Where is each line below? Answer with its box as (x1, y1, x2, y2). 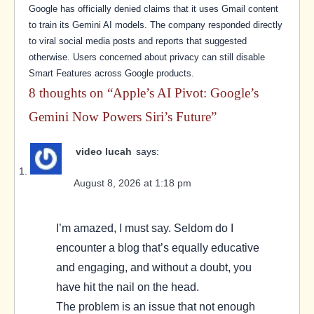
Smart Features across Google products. (29, 68, 194, 79)
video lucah (76, 146, 132, 158)
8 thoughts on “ (29, 86, 113, 101)
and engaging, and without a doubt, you (56, 261, 252, 274)
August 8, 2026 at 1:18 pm (74, 177, 191, 189)
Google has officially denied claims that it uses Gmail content (29, 4, 278, 15)
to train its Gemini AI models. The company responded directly (29, 20, 282, 31)
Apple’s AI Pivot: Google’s (113, 86, 259, 101)
